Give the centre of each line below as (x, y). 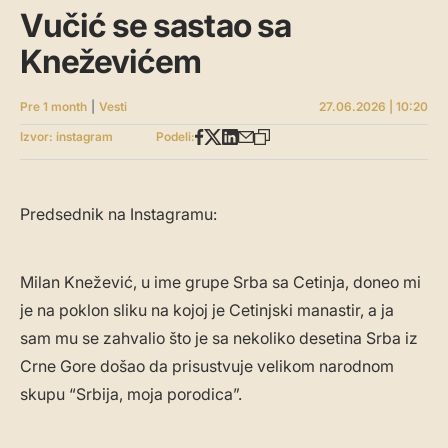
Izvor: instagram (66, 137)
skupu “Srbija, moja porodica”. (131, 394)
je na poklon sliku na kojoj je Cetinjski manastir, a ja (207, 310)
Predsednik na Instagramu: (118, 214)
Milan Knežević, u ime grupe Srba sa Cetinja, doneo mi (220, 282)
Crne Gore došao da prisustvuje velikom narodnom (207, 366)
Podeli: (176, 137)
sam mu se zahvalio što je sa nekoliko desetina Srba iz (219, 338)
